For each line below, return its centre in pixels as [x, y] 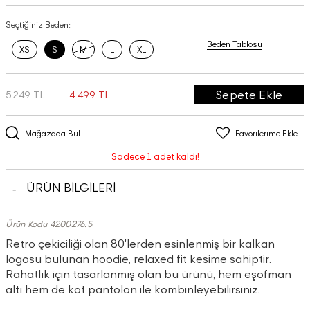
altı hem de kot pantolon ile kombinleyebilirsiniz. [133, 289]
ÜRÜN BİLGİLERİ [71, 188]
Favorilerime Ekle [266, 133]
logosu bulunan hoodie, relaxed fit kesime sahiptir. [139, 259]
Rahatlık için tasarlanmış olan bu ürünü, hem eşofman [149, 274]
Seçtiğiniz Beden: [38, 25]
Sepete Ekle [249, 94]
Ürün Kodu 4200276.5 [49, 224]
